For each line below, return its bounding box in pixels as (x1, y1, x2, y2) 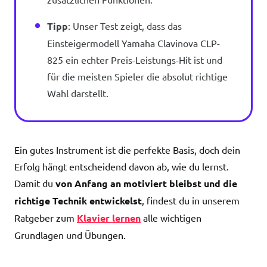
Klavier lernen (77, 212, 141, 224)
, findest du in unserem (142, 194, 240, 206)
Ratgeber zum (14, 212, 77, 223)
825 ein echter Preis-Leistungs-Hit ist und (47, 54, 222, 66)
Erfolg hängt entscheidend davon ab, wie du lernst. (14, 160, 229, 172)
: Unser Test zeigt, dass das (68, 20, 182, 32)
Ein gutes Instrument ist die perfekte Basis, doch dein (14, 144, 240, 156)
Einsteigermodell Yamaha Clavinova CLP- (47, 37, 220, 49)
